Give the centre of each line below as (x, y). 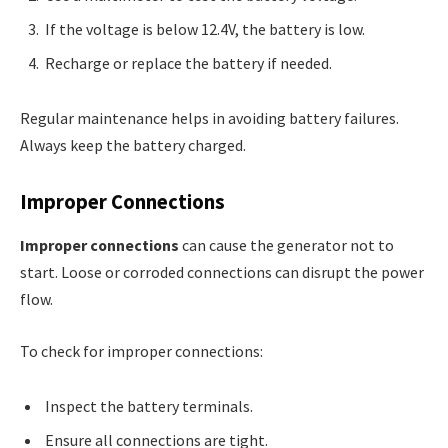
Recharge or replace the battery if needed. (188, 62)
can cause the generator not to (286, 245)
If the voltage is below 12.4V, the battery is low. (205, 28)
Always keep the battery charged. (133, 145)
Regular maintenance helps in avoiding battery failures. (209, 118)
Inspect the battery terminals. (149, 406)
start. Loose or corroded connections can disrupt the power (222, 272)
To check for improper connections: (141, 350)
